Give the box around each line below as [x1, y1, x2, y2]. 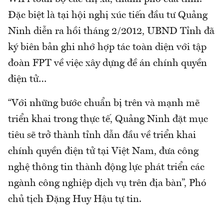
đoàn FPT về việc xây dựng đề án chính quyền [8, 58, 207, 68]
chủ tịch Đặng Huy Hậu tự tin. [8, 194, 141, 204]
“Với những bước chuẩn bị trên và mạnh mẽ [8, 98, 199, 108]
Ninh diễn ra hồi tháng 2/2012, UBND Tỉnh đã [8, 26, 214, 36]
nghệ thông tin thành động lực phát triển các [8, 162, 204, 172]
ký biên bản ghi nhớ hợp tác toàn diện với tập [8, 42, 206, 52]
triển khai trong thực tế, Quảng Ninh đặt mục [8, 114, 208, 124]
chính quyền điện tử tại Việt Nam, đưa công [8, 146, 198, 156]
